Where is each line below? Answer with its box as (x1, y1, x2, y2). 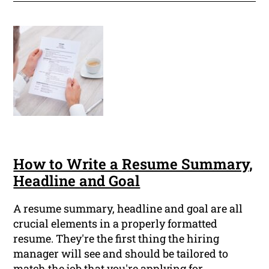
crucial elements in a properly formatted (13, 216, 218, 231)
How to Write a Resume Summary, (13, 154, 253, 174)
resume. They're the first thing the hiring (13, 231, 220, 246)
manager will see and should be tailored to (13, 246, 229, 261)
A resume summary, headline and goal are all (13, 201, 243, 216)
